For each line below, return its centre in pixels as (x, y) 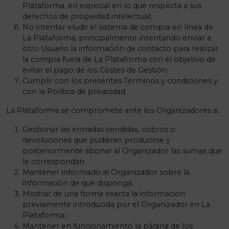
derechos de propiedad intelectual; (87, 16)
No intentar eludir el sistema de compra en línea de (118, 27)
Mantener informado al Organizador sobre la (106, 172)
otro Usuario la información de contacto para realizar (120, 49)
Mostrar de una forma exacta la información (104, 194)
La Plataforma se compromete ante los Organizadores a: (112, 110)
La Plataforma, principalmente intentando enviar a (117, 38)
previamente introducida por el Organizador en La (116, 204)
